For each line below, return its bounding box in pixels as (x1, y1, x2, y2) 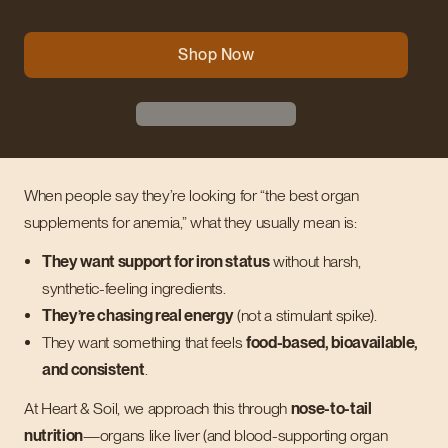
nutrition (24, 426, 84, 445)
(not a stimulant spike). (233, 306, 377, 325)
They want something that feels (42, 333, 247, 352)
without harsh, (269, 252, 361, 271)
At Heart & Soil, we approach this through (24, 399, 291, 418)
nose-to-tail (290, 399, 372, 418)
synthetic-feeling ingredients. (42, 279, 226, 298)
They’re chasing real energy (42, 306, 234, 325)
